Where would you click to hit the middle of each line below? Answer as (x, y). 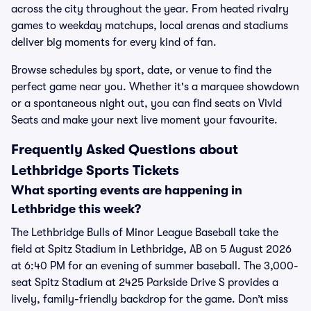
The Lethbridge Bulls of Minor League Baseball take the (145, 233)
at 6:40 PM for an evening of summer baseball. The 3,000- (155, 266)
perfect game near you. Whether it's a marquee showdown (155, 87)
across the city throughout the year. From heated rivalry (150, 9)
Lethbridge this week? (76, 209)
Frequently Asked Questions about (125, 150)
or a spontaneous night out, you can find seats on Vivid (146, 103)
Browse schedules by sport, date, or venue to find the (141, 70)
